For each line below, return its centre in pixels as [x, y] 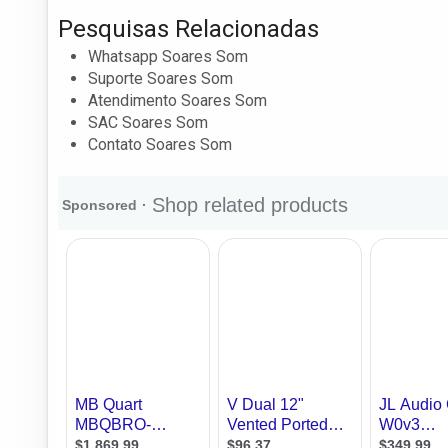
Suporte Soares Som [160, 78]
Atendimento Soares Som [177, 100]
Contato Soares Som [160, 144]
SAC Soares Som [148, 122]
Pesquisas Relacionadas [188, 28]
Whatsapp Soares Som [168, 56]
